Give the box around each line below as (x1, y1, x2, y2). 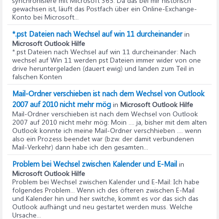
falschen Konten (12, 72, 62, 81)
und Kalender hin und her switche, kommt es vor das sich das (12, 194, 198, 203)
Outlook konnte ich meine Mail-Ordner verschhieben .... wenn (12, 126, 201, 135)
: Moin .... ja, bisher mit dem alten (108, 117, 207, 127)
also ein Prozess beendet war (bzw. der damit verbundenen (12, 134, 194, 143)
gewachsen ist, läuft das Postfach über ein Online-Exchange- (12, 4, 197, 13)
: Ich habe (170, 177, 199, 186)
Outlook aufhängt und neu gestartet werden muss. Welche (12, 202, 193, 211)
